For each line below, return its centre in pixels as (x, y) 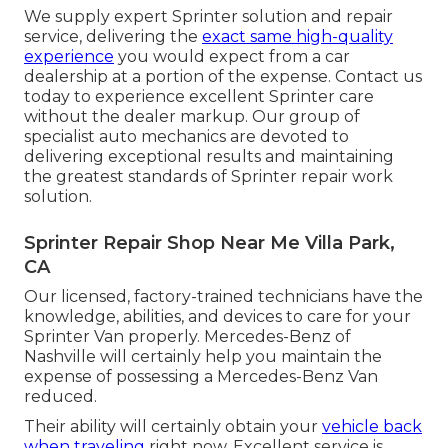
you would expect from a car (232, 56)
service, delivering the (113, 36)
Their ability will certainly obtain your (173, 426)
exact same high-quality (297, 36)
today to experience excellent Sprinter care (199, 96)
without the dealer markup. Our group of (192, 116)
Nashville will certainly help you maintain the (203, 356)
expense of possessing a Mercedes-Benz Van (201, 376)
